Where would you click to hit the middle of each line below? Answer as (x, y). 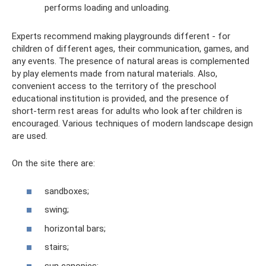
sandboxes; (67, 191)
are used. (30, 136)
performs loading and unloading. (107, 8)
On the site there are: (53, 163)
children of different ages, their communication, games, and (130, 49)
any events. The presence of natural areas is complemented (131, 61)
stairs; (57, 247)
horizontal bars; (75, 228)
